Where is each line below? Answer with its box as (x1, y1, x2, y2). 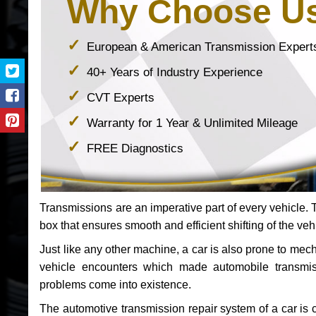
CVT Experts (86, 90, 154, 105)
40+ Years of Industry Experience (86, 65, 262, 80)
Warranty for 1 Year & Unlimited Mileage (86, 116, 298, 130)
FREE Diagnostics (86, 141, 183, 156)
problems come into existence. (39, 279, 192, 291)
